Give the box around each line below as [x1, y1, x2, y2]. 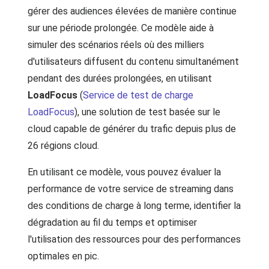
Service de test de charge [83, 89, 193, 101]
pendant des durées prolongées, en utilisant [28, 73, 212, 84]
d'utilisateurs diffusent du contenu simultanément [28, 56, 239, 67]
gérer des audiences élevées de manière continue [28, 5, 237, 17]
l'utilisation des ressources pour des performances [28, 234, 241, 245]
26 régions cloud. [28, 140, 99, 151]
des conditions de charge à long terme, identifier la [28, 200, 241, 211]
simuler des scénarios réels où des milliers [28, 39, 204, 50]
